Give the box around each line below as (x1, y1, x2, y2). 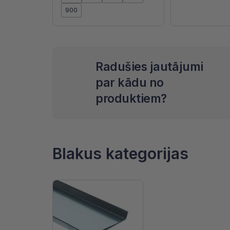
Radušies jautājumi (95, 60, 203, 74)
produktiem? (95, 91, 167, 106)
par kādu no (95, 75, 164, 90)
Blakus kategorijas (52, 144, 188, 163)
